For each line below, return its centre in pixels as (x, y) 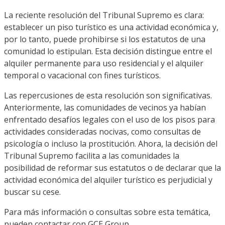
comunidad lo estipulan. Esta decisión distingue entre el (108, 51)
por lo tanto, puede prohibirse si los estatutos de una (105, 39)
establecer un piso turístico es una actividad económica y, (111, 27)
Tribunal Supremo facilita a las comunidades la (92, 155)
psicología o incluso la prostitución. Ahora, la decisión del (111, 143)
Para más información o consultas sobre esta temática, (107, 212)
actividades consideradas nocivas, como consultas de (102, 131)
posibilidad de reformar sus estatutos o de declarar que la (113, 167)
